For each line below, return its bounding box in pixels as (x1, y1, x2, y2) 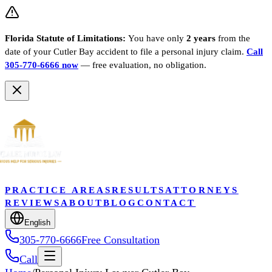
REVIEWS (5, 197, 61, 208)
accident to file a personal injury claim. (94, 46, 244, 56)
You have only (128, 33, 184, 43)
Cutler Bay (51, 46, 94, 56)
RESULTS (111, 184, 166, 195)
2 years (186, 33, 216, 43)
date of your (5, 46, 51, 56)
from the (216, 33, 250, 43)
